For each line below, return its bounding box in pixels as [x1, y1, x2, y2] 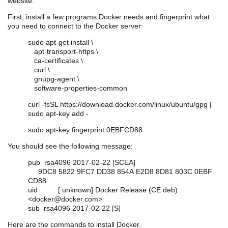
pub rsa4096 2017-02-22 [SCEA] [28, 158, 135, 166]
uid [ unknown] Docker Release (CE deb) [28, 185, 178, 194]
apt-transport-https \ [28, 47, 98, 55]
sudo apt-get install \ [28, 38, 93, 46]
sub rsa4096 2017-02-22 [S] [28, 204, 121, 212]
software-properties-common [28, 83, 127, 92]
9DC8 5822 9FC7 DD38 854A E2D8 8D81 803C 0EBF [28, 167, 212, 176]
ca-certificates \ [28, 56, 83, 65]
